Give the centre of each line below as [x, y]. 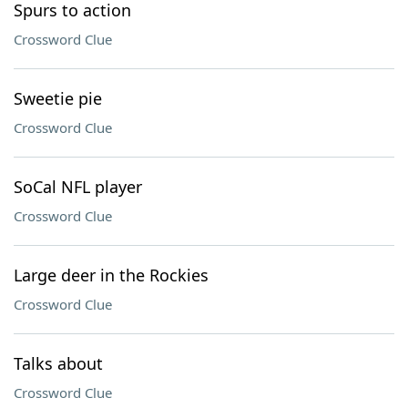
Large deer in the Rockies [111, 275]
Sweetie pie [58, 98]
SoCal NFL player [78, 187]
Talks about [58, 363]
